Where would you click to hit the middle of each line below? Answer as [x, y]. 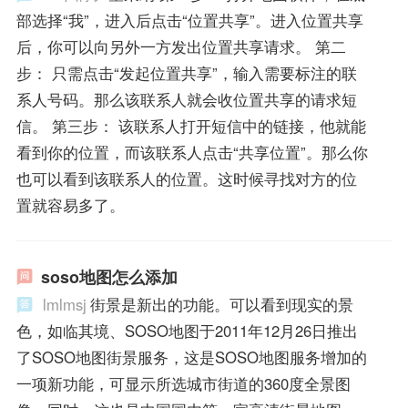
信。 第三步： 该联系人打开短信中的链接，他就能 [191, 126]
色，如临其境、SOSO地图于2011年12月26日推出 [187, 330]
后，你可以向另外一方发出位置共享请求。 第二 [181, 47]
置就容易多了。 [70, 205]
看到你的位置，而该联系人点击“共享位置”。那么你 [192, 153]
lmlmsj [64, 304]
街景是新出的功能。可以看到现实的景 [221, 304]
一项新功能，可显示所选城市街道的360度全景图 [183, 383]
